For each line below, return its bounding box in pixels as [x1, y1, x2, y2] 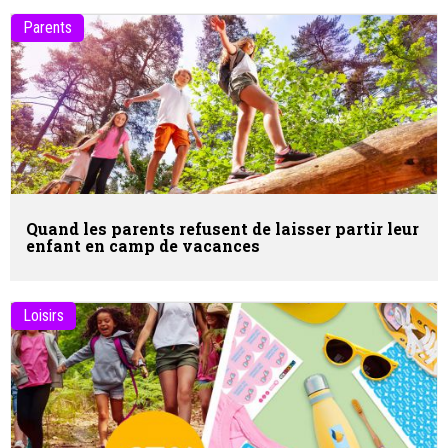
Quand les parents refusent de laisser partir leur [26, 218, 419, 240]
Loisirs [23, 306, 64, 326]
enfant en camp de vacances [26, 235, 260, 257]
